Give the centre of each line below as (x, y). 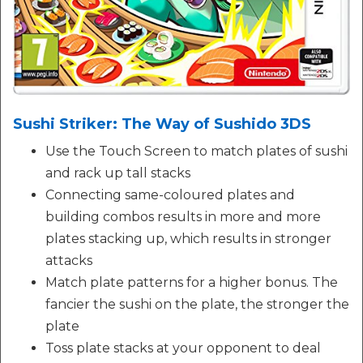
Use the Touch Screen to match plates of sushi (196, 151)
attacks (69, 260)
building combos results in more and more (183, 216)
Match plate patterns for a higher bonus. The (192, 282)
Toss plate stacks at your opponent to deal (183, 348)
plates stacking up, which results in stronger (188, 238)
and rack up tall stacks (118, 173)
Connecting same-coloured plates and (170, 194)
